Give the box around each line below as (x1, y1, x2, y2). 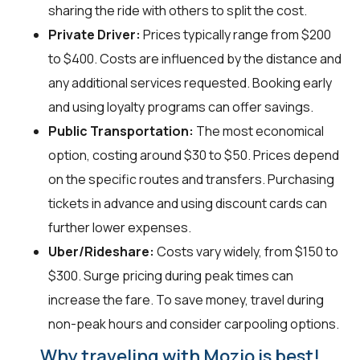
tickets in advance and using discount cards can (48, 194, 327, 212)
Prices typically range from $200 (141, 25, 331, 43)
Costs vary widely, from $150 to (154, 242, 338, 260)
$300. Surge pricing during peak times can (48, 266, 293, 284)
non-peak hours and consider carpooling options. (48, 314, 339, 333)
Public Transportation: (48, 121, 194, 140)
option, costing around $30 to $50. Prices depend (48, 145, 339, 164)
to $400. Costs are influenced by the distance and (48, 49, 342, 67)
